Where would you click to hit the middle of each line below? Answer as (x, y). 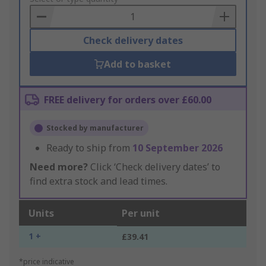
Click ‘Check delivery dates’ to (154, 167)
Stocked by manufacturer (95, 128)
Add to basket (138, 64)
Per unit (141, 213)
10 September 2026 (178, 148)
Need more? (59, 167)
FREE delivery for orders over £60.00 (128, 100)
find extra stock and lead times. (99, 181)
